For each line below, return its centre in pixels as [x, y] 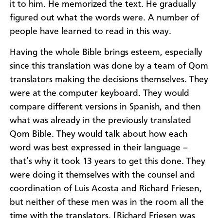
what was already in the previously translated [100, 120]
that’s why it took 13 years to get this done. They [108, 161]
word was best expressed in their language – [99, 148]
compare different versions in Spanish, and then [105, 107]
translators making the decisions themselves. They [109, 80]
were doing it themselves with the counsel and [102, 175]
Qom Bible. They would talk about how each [99, 134]
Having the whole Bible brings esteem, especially [106, 52]
